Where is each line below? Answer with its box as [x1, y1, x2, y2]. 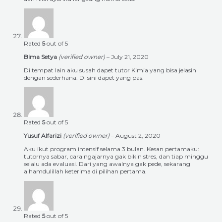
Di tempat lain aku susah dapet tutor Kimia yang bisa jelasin [24, 66, 196, 74]
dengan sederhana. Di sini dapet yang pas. [24, 74, 144, 82]
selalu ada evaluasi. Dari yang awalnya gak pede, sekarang [24, 160, 190, 168]
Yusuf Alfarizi [24, 132, 63, 140]
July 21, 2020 [111, 53, 149, 61]
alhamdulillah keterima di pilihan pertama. [24, 167, 147, 175]
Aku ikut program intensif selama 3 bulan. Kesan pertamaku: [24, 145, 199, 153]
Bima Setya [24, 53, 58, 61]
